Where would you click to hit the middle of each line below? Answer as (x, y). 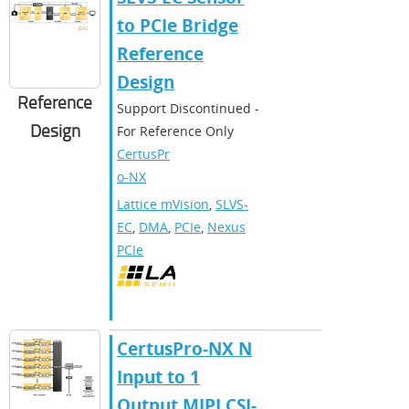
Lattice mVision (163, 204)
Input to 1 (158, 377)
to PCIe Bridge (178, 25)
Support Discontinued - (188, 108)
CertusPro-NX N (184, 348)
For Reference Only (175, 131)
